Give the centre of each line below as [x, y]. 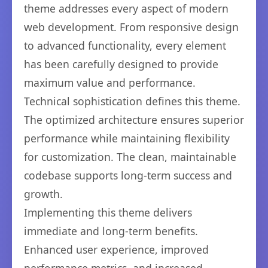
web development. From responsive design [131, 27]
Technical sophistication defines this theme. [132, 101]
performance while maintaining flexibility [127, 138]
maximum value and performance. [110, 83]
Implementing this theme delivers [108, 212]
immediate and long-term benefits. [111, 231]
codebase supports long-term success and [128, 175]
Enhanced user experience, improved [116, 249]
